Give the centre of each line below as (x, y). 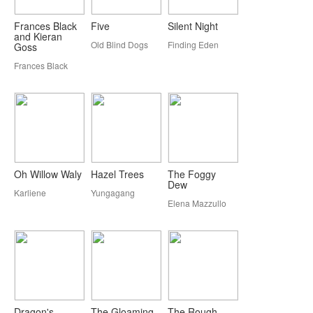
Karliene (30, 192)
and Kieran (38, 36)
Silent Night (193, 26)
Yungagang (113, 192)
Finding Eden (193, 44)
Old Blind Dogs (119, 44)
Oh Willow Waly (48, 174)
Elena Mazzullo (197, 203)
